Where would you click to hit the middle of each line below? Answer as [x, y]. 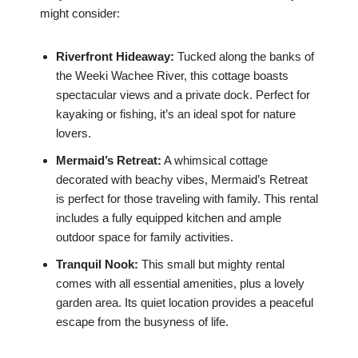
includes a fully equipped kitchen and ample [169, 218]
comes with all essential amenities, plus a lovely [180, 284]
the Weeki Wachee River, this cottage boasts [172, 76]
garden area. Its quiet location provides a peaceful [185, 303]
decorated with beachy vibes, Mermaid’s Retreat [182, 180]
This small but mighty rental [211, 265]
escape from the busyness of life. [142, 322]
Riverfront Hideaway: [115, 57]
